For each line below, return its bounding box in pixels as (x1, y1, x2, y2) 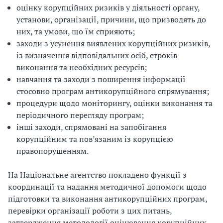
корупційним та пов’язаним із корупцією (16, 133, 173, 144)
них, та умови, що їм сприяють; (16, 26, 135, 37)
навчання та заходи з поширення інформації (16, 74, 186, 85)
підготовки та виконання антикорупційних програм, (8, 193, 207, 204)
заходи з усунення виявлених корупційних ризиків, (16, 38, 210, 49)
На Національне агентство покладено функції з (8, 169, 187, 180)
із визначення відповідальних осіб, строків (16, 50, 177, 61)
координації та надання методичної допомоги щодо (8, 181, 207, 192)
